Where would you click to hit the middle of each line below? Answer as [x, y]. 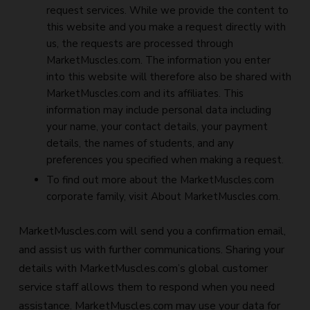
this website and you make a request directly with [166, 27]
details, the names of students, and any [140, 143]
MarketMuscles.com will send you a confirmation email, [152, 231]
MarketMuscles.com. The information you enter [158, 60]
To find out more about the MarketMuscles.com [160, 180]
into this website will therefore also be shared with [169, 77]
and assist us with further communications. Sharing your [152, 250]
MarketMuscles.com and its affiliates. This [145, 93]
